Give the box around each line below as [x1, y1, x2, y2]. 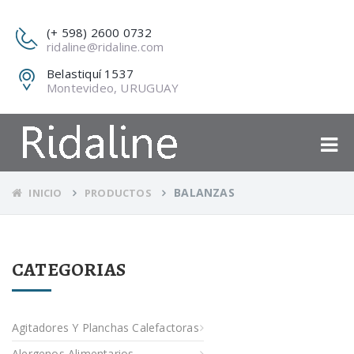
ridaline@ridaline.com [47, 39, 164, 55]
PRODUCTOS [85, 185, 152, 200]
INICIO [26, 185, 62, 200]
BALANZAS [174, 184, 235, 200]
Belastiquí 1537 [47, 66, 134, 81]
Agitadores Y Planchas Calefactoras [12, 320, 199, 336]
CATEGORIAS [12, 257, 126, 283]
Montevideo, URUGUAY [47, 80, 179, 96]
